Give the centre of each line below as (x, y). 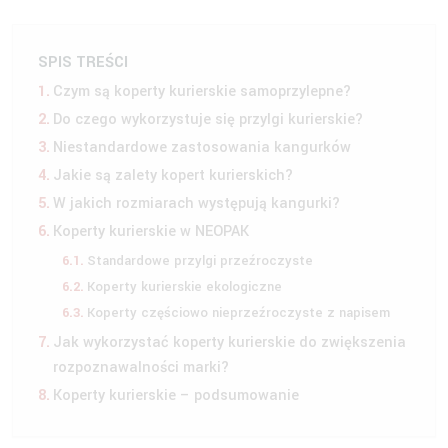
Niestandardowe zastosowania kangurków (202, 147)
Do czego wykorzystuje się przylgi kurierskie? (210, 119)
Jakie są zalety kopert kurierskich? (175, 175)
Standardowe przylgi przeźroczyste (199, 260)
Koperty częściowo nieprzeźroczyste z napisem (240, 312)
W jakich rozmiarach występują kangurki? (199, 203)
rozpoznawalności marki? (143, 367)
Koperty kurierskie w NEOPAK (151, 231)
